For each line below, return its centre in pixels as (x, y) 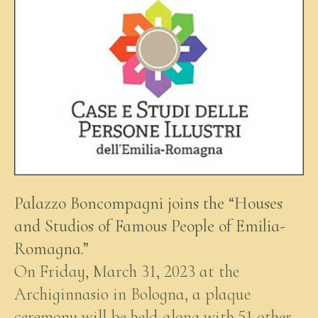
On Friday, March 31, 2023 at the (127, 271)
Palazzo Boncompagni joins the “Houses (148, 203)
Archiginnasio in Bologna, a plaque (132, 294)
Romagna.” (51, 248)
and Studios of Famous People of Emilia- (150, 226)
